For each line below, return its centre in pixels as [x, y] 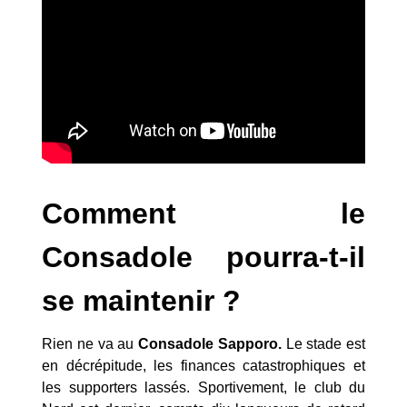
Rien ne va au [90, 344]
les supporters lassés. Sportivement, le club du [203, 388]
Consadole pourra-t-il [203, 258]
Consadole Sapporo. [210, 344]
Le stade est [323, 344]
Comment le [203, 214]
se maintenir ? [141, 301]
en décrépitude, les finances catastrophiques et [203, 366]
